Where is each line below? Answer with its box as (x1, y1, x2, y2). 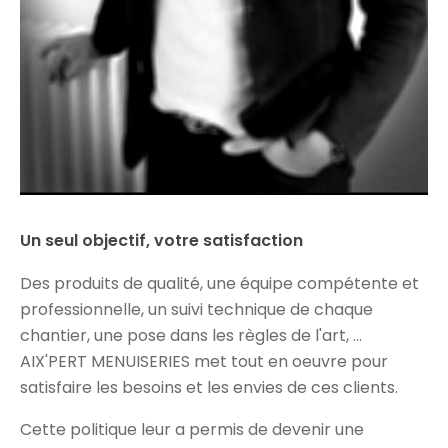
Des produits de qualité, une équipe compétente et (20, 271, 419, 295)
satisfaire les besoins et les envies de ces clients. (20, 375, 398, 399)
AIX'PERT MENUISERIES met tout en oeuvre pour (20, 349, 388, 373)
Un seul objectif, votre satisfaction (20, 228, 303, 252)
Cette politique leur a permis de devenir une (20, 417, 364, 441)
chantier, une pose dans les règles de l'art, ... (20, 323, 362, 347)
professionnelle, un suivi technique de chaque (20, 297, 373, 321)
